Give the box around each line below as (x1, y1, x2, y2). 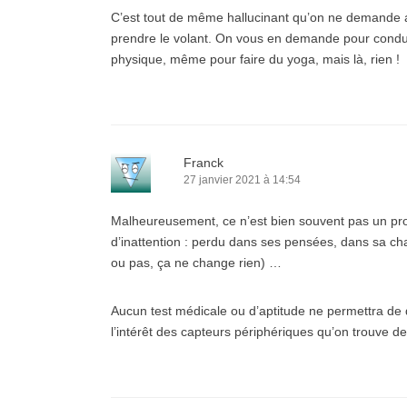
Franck (184, 155, 223, 170)
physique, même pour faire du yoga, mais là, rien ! (111, 52, 400, 66)
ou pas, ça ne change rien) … (111, 255, 282, 270)
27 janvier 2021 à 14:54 (184, 174, 301, 186)
